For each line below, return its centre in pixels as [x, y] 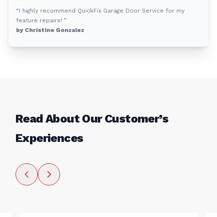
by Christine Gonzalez [50, 30]
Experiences [49, 138]
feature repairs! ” [41, 21]
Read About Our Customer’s [92, 119]
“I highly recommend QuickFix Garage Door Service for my [100, 11]
